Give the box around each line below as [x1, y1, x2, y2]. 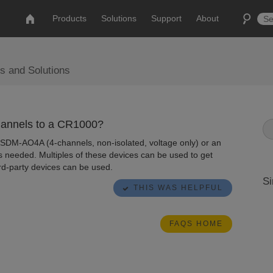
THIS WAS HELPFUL [133, 183, 223, 192]
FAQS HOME [169, 219, 223, 228]
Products [52, 13, 87, 23]
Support [151, 13, 182, 23]
